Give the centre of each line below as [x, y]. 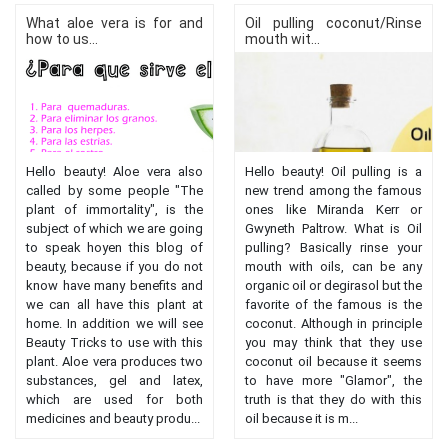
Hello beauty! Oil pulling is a [333, 171]
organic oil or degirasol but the [333, 285]
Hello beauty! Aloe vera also [114, 171]
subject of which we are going [114, 228]
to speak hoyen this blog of [114, 247]
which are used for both [114, 399]
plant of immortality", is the [114, 209]
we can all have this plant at [114, 304]
